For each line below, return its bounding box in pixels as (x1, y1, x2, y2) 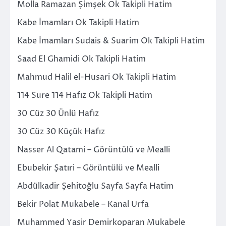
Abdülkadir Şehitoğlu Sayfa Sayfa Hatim (17, 180, 174, 192)
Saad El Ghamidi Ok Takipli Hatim (17, 53, 146, 65)
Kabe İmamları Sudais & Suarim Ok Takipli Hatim (17, 35, 205, 46)
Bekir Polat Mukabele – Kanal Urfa (17, 198, 149, 210)
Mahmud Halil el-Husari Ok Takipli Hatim (17, 71, 176, 83)
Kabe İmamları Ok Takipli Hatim (17, 17, 139, 28)
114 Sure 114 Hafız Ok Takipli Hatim (17, 89, 152, 101)
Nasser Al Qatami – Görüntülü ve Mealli (17, 144, 170, 155)
